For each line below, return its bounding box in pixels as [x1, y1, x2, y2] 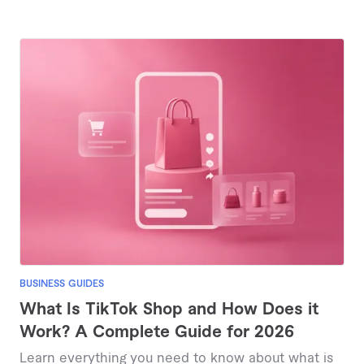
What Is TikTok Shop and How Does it [19, 301, 318, 318]
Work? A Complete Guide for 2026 [19, 324, 294, 341]
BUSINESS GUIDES [19, 279, 104, 289]
